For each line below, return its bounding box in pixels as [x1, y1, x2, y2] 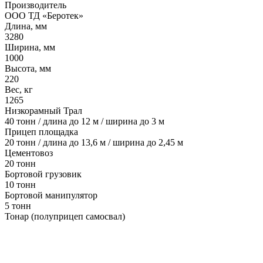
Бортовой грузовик [5, 169, 82, 180]
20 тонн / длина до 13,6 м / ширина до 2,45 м [5, 137, 183, 148]
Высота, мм [5, 63, 51, 74]
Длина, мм [5, 21, 47, 32]
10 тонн [5, 180, 36, 190]
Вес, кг [5, 85, 33, 95]
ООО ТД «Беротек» [5, 11, 83, 21]
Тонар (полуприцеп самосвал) [5, 211, 125, 222]
